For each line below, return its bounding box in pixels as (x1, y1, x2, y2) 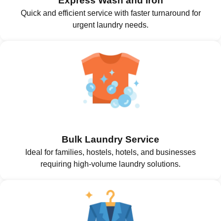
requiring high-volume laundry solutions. (40, 160, 181, 169)
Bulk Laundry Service (62, 134, 159, 145)
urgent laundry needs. (73, 20, 148, 29)
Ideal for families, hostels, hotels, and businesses (25, 148, 196, 157)
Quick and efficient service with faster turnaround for (20, 8, 201, 17)
